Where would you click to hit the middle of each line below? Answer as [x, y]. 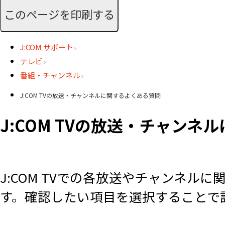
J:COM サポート [47, 47]
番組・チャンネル [50, 75]
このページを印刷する [59, 14]
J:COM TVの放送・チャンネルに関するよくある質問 [90, 95]
